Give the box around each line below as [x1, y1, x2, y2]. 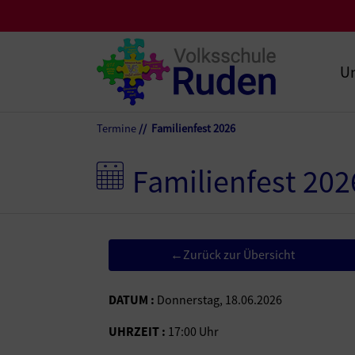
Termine [97, 121, 136, 136]
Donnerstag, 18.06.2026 [155, 292, 282, 307]
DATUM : [109, 292, 155, 307]
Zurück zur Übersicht [183, 246, 295, 262]
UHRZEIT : [109, 323, 168, 339]
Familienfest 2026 [151, 121, 235, 136]
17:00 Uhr [168, 323, 219, 339]
